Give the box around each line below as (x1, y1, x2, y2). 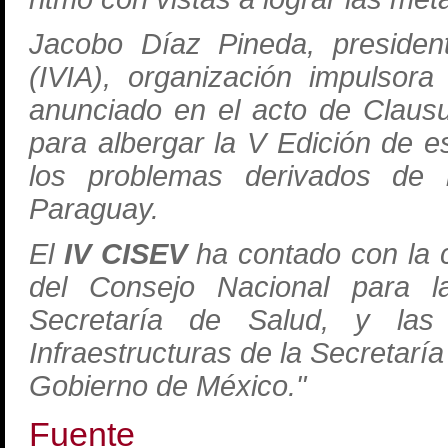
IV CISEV (63, 238, 187, 270)
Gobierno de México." (29, 370, 306, 402)
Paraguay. (29, 193, 159, 225)
